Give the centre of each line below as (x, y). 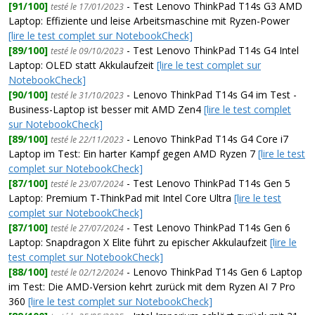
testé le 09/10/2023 (87, 51)
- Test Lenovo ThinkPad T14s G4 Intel (211, 50)
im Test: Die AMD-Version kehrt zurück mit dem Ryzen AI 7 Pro (152, 286)
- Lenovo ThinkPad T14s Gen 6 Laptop (213, 271)
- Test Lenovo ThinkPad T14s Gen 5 (207, 183)
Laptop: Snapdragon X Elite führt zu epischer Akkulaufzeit (139, 242)
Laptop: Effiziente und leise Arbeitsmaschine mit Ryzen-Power (149, 20)
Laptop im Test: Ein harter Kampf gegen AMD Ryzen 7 (133, 153)
